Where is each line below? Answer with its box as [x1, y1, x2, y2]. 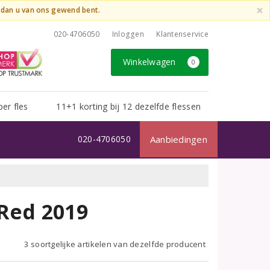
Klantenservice [156, 29, 209, 39]
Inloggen [111, 29, 144, 39]
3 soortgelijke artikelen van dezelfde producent [24, 239, 206, 250]
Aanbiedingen [149, 133, 207, 145]
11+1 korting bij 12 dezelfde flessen [56, 101, 201, 112]
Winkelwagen [122, 56, 178, 68]
